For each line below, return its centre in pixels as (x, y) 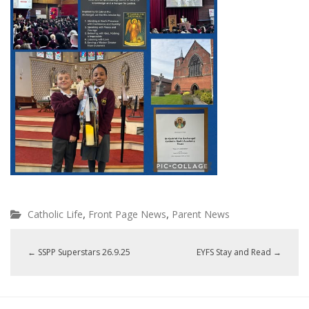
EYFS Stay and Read (235, 252)
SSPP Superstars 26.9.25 (83, 252)
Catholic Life (55, 214)
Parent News (201, 214)
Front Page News (127, 214)
